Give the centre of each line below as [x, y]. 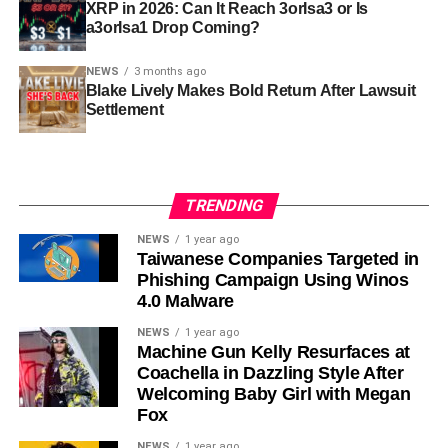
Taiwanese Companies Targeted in [277, 258]
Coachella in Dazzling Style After [270, 372]
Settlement [124, 109]
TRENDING [224, 205]
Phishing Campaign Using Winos [272, 279]
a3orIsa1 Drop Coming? [172, 27]
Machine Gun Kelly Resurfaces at [273, 351]
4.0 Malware [185, 300]
